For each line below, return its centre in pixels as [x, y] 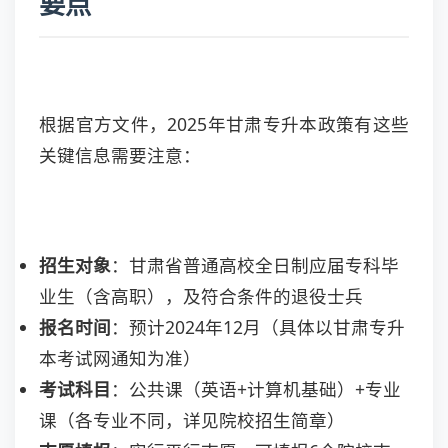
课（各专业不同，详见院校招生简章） [192, 420]
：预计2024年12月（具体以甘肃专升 [258, 327]
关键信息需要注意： [120, 155]
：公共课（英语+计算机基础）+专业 [256, 389]
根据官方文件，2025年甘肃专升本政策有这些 [224, 124]
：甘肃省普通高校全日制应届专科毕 [255, 265]
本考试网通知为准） [120, 358]
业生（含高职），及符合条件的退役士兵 [201, 296]
